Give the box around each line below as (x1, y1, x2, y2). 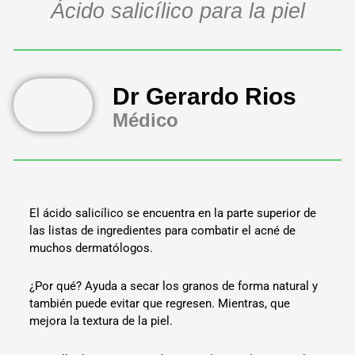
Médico (113, 109, 179, 131)
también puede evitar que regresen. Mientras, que (29, 296, 291, 311)
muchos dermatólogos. (29, 241, 154, 256)
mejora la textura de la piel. (29, 314, 174, 329)
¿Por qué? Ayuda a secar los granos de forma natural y (29, 279, 319, 294)
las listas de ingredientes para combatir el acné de (29, 223, 296, 239)
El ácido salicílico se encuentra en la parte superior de (29, 206, 317, 221)
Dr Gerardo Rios (113, 82, 297, 109)
